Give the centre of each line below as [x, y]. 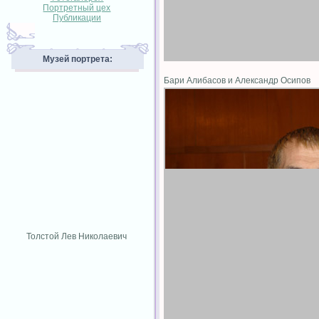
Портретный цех [77, 8]
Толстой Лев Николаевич [77, 236]
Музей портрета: [78, 59]
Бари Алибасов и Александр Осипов [239, 80]
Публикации [77, 18]
